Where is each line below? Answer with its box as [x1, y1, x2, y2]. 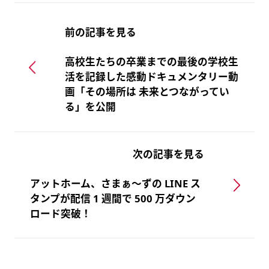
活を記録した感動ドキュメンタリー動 [64, 70, 238, 84]
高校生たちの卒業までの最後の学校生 [64, 55, 238, 69]
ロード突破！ [30, 206, 92, 220]
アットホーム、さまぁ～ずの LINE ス [30, 176, 201, 190]
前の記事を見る [64, 25, 136, 40]
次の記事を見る [133, 147, 205, 161]
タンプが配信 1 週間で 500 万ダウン [30, 191, 196, 205]
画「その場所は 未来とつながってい [64, 85, 229, 99]
